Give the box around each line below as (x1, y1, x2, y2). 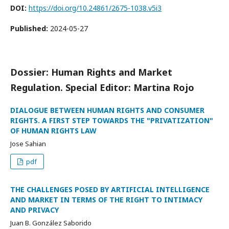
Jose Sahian (10, 139, 46, 148)
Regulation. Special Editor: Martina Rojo (10, 81, 194, 94)
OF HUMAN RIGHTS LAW (10, 126, 97, 135)
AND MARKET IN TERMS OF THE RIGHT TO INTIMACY (10, 195, 202, 204)
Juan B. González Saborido (10, 218, 91, 227)
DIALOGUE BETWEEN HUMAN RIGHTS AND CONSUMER (10, 105, 204, 115)
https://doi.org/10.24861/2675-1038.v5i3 (29, 3, 162, 13)
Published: (10, 24, 50, 33)
